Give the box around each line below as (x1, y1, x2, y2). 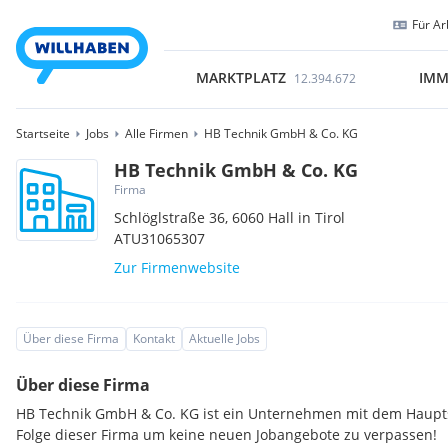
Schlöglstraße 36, (114, 208, 233, 227)
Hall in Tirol (268, 208, 346, 227)
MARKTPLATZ (195, 68, 286, 87)
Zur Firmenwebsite (114, 258, 241, 277)
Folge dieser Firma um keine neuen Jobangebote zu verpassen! (16, 425, 437, 444)
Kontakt (133, 330, 175, 347)
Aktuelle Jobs (189, 330, 260, 347)
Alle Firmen (125, 125, 188, 142)
